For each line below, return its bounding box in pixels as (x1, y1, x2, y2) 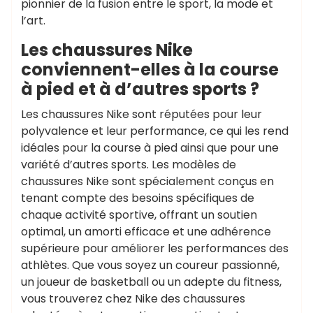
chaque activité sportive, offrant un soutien (21, 207, 257, 223)
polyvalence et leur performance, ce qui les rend (21, 123, 289, 139)
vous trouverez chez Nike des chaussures (21, 291, 245, 307)
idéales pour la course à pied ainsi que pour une (21, 140, 279, 156)
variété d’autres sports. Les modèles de (21, 156, 236, 173)
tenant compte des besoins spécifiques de (21, 190, 254, 206)
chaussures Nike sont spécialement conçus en (21, 173, 274, 189)
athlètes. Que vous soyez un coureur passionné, (21, 257, 279, 273)
